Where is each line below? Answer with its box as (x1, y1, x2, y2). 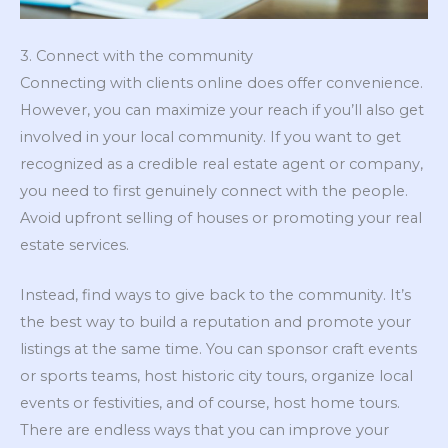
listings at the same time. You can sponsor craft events (20, 340, 417, 359)
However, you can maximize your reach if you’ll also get (20, 100, 424, 119)
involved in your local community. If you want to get (20, 127, 401, 146)
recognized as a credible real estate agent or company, (20, 154, 423, 173)
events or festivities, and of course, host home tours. (20, 394, 400, 413)
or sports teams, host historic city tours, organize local (20, 367, 413, 386)
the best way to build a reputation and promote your (20, 313, 411, 332)
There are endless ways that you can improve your (20, 421, 389, 440)
